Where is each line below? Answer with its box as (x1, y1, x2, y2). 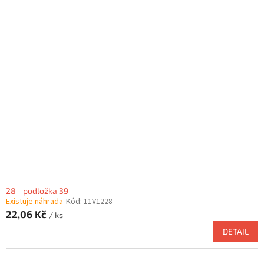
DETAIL (223, 226, 249, 237)
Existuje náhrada (6, 196, 63, 208)
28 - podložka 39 (6, 186, 68, 196)
